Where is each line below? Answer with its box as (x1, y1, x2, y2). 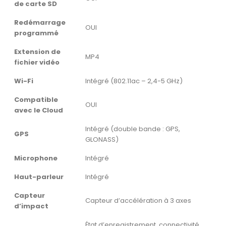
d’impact (14, 201, 48, 211)
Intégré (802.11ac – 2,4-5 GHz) (85, 76, 183, 86)
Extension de (14, 47, 61, 57)
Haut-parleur (14, 172, 64, 182)
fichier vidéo (14, 58, 60, 68)
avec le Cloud (14, 105, 63, 116)
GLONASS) (85, 135, 119, 145)
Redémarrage (14, 18, 66, 28)
